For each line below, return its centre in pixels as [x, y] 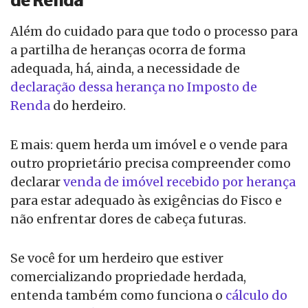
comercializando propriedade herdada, [128, 277]
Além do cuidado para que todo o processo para [154, 32]
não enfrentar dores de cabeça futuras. [128, 219]
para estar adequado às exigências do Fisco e [146, 201]
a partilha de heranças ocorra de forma [128, 50]
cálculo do [256, 296]
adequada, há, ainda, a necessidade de [125, 69]
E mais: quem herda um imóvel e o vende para [149, 145]
